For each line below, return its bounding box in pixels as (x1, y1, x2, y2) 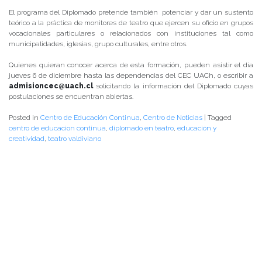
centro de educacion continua (9, 124, 106, 133)
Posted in (9, 113, 40, 122)
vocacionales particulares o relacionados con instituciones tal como (9, 29, 253, 38)
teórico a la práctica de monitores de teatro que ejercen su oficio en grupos (9, 19, 253, 27)
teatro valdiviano (48, 135, 101, 143)
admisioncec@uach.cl (9, 82, 93, 91)
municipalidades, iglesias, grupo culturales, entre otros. (9, 40, 187, 49)
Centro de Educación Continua (40, 113, 140, 122)
